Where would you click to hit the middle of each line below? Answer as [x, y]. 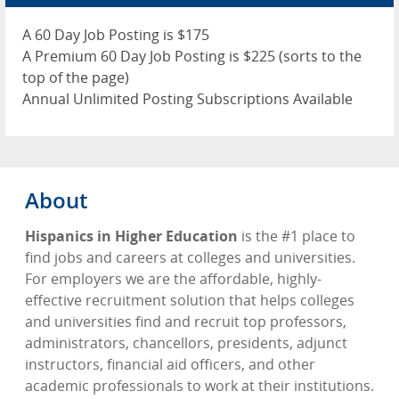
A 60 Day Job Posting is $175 [116, 35]
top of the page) [76, 77]
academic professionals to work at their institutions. [199, 386]
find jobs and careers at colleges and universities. [190, 257]
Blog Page [59, 87]
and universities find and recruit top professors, [186, 322]
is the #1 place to [297, 236]
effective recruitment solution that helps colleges [190, 300]
